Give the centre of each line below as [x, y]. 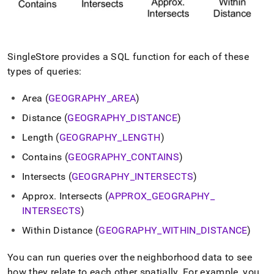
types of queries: [45, 71]
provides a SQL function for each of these [154, 56]
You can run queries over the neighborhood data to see [130, 257]
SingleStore [33, 56]
